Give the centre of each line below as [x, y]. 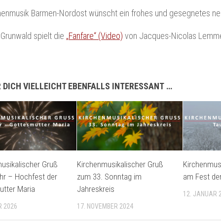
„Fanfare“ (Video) [94, 36]
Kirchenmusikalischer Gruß [120, 165]
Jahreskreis [96, 189]
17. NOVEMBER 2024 [105, 206]
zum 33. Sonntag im [110, 177]
